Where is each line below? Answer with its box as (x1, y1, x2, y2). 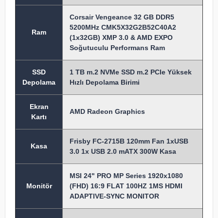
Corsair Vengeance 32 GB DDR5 (70, 13, 174, 21)
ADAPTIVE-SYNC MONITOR (70, 192, 159, 200)
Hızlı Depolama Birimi (70, 78, 140, 86)
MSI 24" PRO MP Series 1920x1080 (70, 172, 183, 180)
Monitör (26, 182, 52, 190)
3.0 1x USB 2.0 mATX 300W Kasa (70, 147, 176, 155)
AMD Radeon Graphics (70, 108, 145, 115)
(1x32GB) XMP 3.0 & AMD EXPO (70, 34, 173, 41)
